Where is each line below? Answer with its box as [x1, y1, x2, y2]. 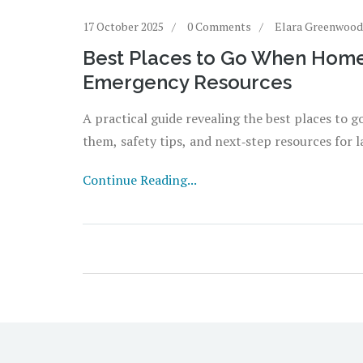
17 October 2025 [83, 18, 164, 34]
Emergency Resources [83, 70, 292, 94]
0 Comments [187, 18, 251, 34]
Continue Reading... [83, 170, 197, 189]
